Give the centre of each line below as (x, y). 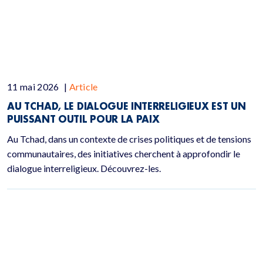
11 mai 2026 (34, 87)
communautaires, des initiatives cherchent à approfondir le (124, 154)
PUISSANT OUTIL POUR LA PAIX (83, 119)
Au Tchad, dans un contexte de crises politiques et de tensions (129, 139)
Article (83, 87)
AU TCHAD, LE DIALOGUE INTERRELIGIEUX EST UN (127, 106)
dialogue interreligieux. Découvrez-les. (84, 168)
